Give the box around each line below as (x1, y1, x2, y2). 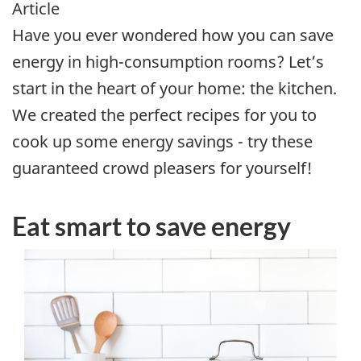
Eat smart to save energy (12, 210, 291, 242)
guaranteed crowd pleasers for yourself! (12, 156, 313, 179)
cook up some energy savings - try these (12, 130, 313, 152)
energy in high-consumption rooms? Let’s (12, 50, 324, 73)
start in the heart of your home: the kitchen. (12, 77, 337, 99)
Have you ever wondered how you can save (12, 23, 334, 46)
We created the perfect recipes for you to (12, 103, 317, 126)
